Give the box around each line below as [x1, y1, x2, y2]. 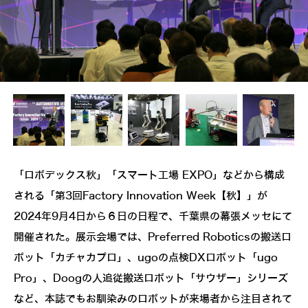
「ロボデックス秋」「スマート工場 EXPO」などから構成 [14, 170, 285, 181]
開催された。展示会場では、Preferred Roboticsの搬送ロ [14, 232, 291, 243]
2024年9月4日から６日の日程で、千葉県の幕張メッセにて [14, 211, 292, 223]
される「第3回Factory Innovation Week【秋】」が [14, 190, 267, 202]
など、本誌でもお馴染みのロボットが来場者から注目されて [14, 294, 292, 305]
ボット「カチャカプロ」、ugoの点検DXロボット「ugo [14, 252, 278, 264]
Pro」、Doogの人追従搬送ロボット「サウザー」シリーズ [14, 273, 288, 285]
